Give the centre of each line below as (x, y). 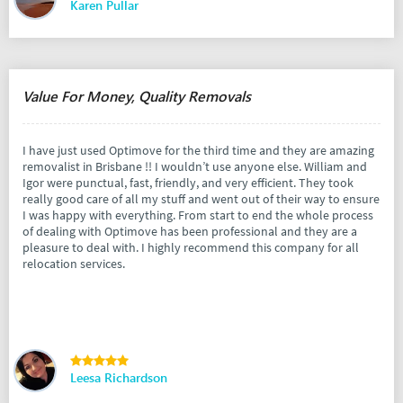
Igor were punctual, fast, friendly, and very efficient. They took (188, 183)
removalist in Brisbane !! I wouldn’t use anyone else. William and (195, 167)
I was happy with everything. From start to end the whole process (198, 215)
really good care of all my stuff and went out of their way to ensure (201, 199)
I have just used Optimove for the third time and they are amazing (198, 151)
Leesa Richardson (119, 378)
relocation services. (74, 264)
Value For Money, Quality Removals (137, 96)
